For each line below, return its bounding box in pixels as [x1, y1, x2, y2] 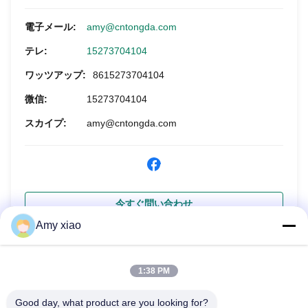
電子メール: [25, 21, 76, 32]
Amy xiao [36, 219, 81, 231]
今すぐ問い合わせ [115, 198, 192, 209]
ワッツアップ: [25, 69, 86, 80]
